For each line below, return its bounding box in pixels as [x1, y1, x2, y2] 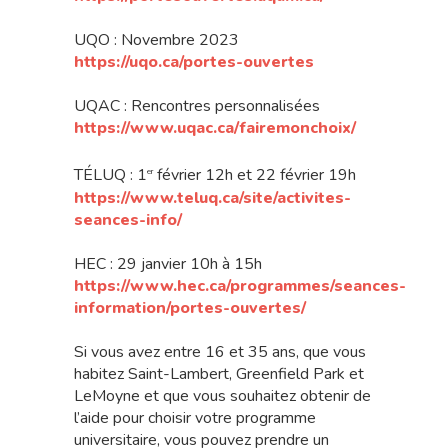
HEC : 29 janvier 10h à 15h [74, 252, 262, 275]
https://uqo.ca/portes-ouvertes [74, 51, 314, 74]
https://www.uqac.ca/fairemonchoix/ [74, 117, 356, 140]
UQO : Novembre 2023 [74, 29, 239, 52]
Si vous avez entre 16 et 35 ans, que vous [74, 340, 366, 363]
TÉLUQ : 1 [74, 164, 147, 187]
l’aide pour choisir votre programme [74, 406, 316, 429]
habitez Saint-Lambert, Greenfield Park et [74, 362, 364, 385]
